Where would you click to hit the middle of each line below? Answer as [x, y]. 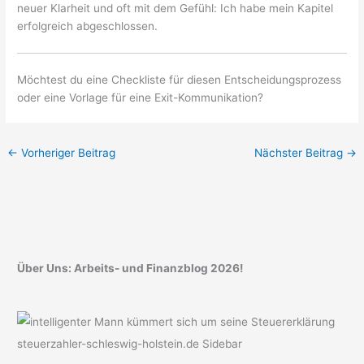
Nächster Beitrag [300, 152]
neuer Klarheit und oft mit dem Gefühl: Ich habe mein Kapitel [175, 9]
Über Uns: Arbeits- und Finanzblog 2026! [130, 269]
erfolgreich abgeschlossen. [88, 26]
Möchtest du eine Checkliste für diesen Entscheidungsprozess [180, 79]
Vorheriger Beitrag [67, 152]
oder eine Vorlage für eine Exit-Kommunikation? [141, 97]
